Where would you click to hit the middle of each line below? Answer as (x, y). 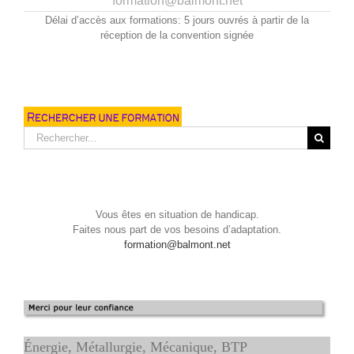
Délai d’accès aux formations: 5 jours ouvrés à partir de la (177, 20)
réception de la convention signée (177, 35)
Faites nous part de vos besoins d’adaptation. (177, 229)
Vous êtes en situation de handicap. (177, 214)
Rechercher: (51, 133)
